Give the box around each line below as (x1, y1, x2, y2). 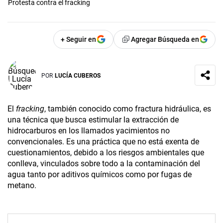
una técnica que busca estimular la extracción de (7, 115, 179, 125)
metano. (7, 181, 36, 191)
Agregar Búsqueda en (131, 35, 199, 44)
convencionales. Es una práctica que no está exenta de (7, 137, 199, 147)
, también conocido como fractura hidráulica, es (44, 104, 211, 114)
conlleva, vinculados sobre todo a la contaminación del (7, 159, 200, 169)
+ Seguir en (61, 35, 96, 44)
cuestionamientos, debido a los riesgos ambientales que (7, 148, 204, 158)
